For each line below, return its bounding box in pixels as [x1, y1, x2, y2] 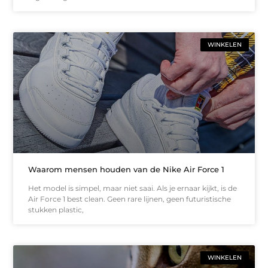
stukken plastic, [28, 205, 84, 214]
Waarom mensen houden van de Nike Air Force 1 [28, 164, 225, 174]
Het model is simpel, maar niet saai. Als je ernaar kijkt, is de [28, 183, 237, 193]
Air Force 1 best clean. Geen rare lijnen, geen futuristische [28, 194, 232, 203]
